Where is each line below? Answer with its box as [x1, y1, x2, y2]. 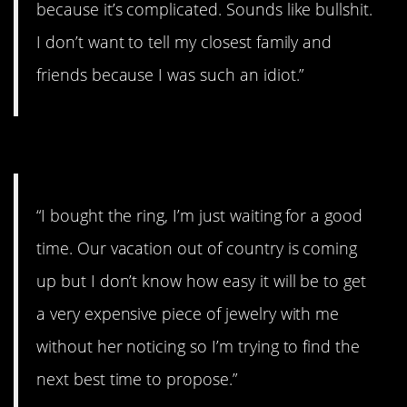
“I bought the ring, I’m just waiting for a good [36, 204, 363, 227]
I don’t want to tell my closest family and [36, 31, 333, 54]
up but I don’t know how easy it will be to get [36, 270, 367, 293]
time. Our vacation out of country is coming [36, 237, 358, 260]
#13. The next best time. [14, 130, 319, 170]
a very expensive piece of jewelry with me [36, 303, 340, 325]
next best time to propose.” [36, 368, 237, 391]
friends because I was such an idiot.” [36, 64, 304, 86]
